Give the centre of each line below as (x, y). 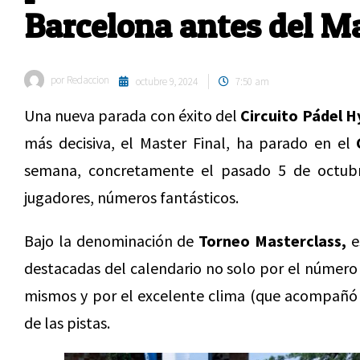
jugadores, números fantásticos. (131, 197)
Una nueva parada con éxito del (133, 115)
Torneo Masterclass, (272, 241)
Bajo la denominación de (112, 241)
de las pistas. (67, 323)
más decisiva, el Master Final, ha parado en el (190, 143)
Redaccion (87, 80)
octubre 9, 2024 (167, 82)
